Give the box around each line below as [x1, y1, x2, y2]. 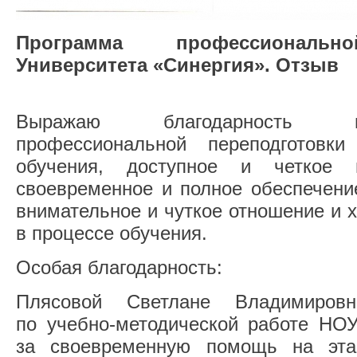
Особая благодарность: [16, 257, 222, 278]
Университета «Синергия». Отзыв [16, 54, 339, 76]
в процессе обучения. [16, 222, 207, 244]
